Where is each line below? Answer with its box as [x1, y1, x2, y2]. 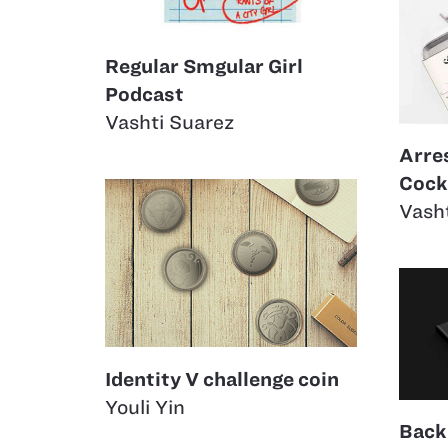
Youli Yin [105, 396, 185, 418]
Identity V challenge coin [105, 368, 339, 390]
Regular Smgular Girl [105, 56, 303, 78]
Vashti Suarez [105, 112, 234, 134]
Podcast [105, 84, 184, 106]
